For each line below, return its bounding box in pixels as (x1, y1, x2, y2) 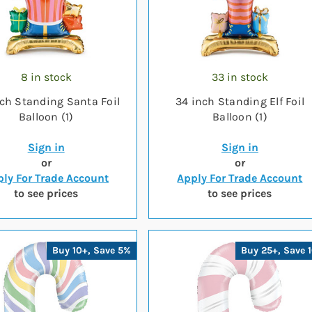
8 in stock (20, 70, 72, 84)
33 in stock (211, 70, 268, 84)
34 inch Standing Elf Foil (175, 95, 305, 108)
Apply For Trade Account (177, 171, 303, 185)
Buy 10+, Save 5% (52, 244, 132, 256)
